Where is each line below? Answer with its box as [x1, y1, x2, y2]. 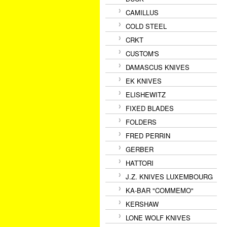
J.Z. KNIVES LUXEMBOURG [126, 172, 213, 181]
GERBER [126, 144, 154, 154]
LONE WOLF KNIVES [126, 213, 191, 222]
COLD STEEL [126, 21, 167, 31]
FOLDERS [126, 117, 157, 127]
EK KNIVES [126, 76, 162, 86]
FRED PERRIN [126, 131, 170, 140]
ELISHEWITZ [126, 90, 166, 99]
